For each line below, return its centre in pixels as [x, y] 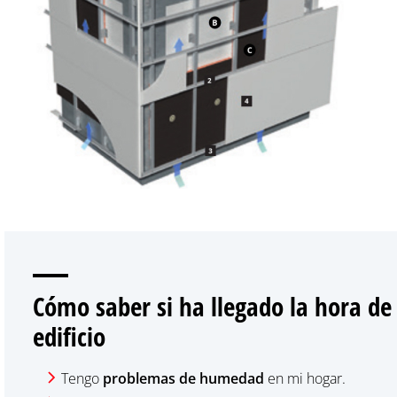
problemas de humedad [183, 378]
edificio [69, 336]
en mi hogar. [305, 378]
